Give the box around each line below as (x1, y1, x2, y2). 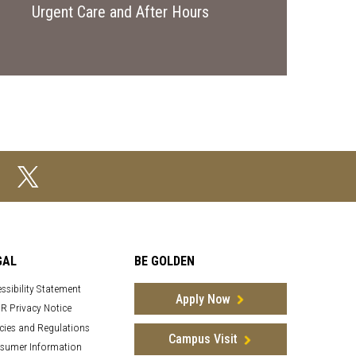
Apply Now (175, 291, 230, 307)
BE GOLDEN (134, 253, 195, 269)
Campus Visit (168, 331, 238, 347)
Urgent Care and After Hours (31, 2, 209, 21)
